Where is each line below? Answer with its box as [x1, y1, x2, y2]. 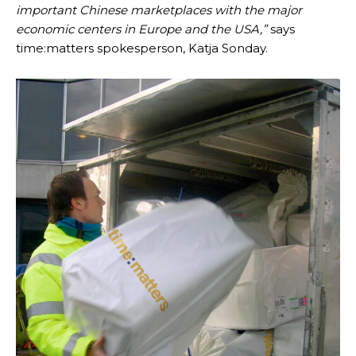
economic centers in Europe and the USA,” [16, 21, 267, 37]
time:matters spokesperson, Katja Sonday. [16, 40, 268, 56]
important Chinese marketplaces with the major [16, 2, 302, 17]
